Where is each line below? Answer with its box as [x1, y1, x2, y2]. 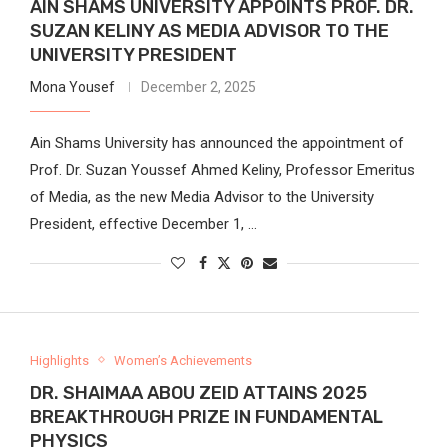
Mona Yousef [29, 78, 115, 95]
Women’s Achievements [113, 352, 252, 368]
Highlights [29, 352, 89, 368]
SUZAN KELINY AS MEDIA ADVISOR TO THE [29, 19, 389, 42]
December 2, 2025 [140, 78, 256, 95]
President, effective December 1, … [29, 214, 257, 233]
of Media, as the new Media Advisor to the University [29, 187, 374, 206]
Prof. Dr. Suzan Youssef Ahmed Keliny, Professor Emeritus [29, 160, 415, 179]
